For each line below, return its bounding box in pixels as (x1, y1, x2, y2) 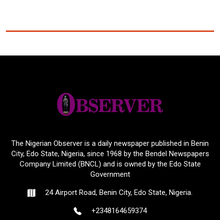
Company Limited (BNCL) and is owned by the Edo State (19, 160, 201, 169)
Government (90, 170, 130, 179)
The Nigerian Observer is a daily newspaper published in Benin (11, 139, 209, 148)
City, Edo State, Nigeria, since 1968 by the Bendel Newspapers (11, 149, 209, 159)
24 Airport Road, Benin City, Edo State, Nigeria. (43, 188, 192, 197)
